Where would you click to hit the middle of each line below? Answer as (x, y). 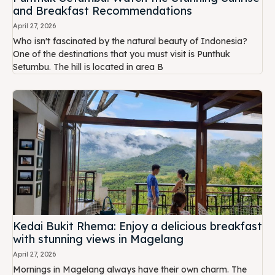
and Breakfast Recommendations (103, 10)
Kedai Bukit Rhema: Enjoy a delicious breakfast (137, 226)
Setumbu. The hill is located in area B (88, 67)
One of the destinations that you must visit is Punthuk (122, 54)
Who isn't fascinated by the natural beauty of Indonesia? (130, 41)
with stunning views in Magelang (98, 239)
